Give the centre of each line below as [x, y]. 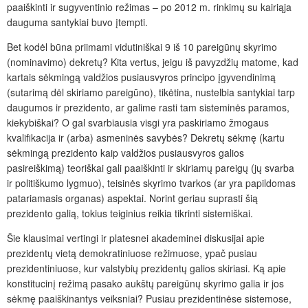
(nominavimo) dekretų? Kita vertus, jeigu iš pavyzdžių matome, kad [153, 62]
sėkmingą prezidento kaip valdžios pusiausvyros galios [125, 153]
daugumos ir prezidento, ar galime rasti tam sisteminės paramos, [148, 108]
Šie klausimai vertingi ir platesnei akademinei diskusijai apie [136, 238]
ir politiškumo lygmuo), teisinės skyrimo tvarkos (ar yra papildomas [151, 183]
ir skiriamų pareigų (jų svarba [230, 168]
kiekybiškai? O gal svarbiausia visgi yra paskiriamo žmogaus [138, 123]
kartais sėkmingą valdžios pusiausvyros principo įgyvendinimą [141, 77]
